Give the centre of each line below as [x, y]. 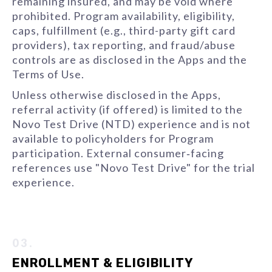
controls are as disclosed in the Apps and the [130, 59]
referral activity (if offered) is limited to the [127, 109]
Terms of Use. [48, 74]
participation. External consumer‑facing [118, 153]
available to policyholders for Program [113, 138]
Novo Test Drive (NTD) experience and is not [131, 124]
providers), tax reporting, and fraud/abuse [124, 45]
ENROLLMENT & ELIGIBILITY [103, 263]
